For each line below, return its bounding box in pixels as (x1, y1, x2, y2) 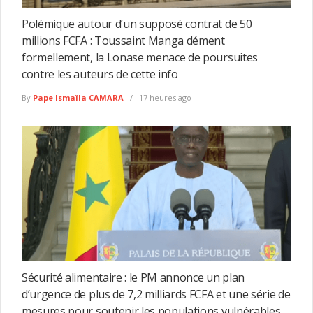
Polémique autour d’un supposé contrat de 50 (22, 15, 252, 31)
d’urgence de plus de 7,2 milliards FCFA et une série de (22, 286, 291, 303)
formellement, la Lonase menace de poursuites (22, 49, 258, 65)
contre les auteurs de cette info (22, 66, 178, 82)
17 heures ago (137, 92, 191, 103)
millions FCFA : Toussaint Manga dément (22, 32, 225, 48)
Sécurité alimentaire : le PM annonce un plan (22, 270, 245, 286)
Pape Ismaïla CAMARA (33, 92, 124, 103)
